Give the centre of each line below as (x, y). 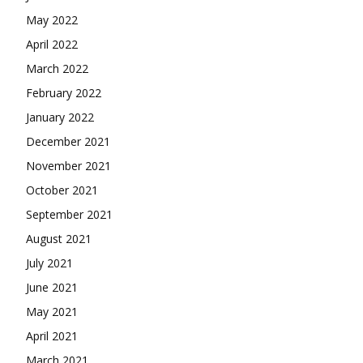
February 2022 (64, 93)
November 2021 (68, 166)
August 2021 (59, 239)
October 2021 (62, 190)
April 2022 (52, 45)
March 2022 (57, 69)
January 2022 (60, 117)
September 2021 (69, 215)
